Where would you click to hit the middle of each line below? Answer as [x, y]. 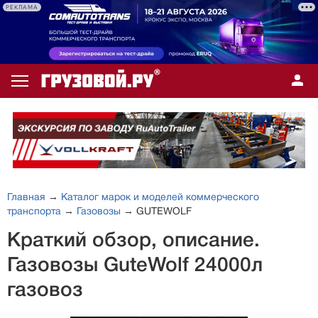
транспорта [34, 211]
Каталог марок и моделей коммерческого [160, 197]
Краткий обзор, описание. [133, 240]
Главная [26, 197]
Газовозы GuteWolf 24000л [135, 265]
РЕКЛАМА [22, 7]
